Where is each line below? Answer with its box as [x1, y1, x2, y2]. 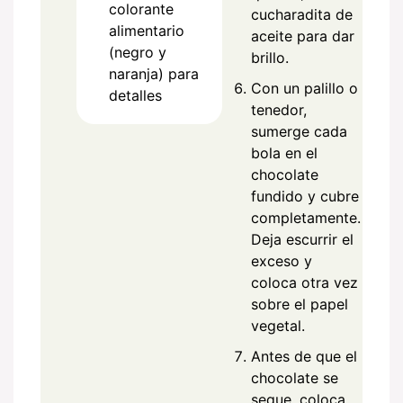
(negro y [109, 42, 166, 61]
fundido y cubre [251, 186, 359, 205]
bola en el [251, 143, 318, 162]
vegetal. [251, 316, 305, 335]
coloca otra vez [251, 273, 358, 291]
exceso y [251, 251, 312, 270]
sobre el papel [251, 294, 348, 313]
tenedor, [251, 100, 307, 119]
